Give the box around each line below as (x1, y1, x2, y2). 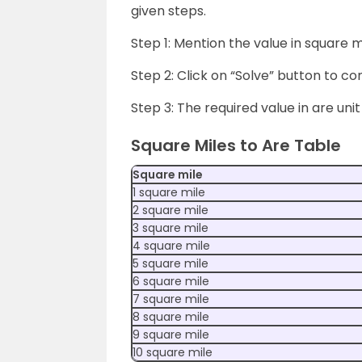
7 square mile (133, 291, 209, 307)
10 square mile (133, 344, 213, 360)
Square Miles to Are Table (131, 134, 341, 157)
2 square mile (133, 202, 208, 218)
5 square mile (133, 255, 208, 271)
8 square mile (133, 309, 209, 325)
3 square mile (133, 220, 208, 236)
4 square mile (133, 238, 210, 254)
